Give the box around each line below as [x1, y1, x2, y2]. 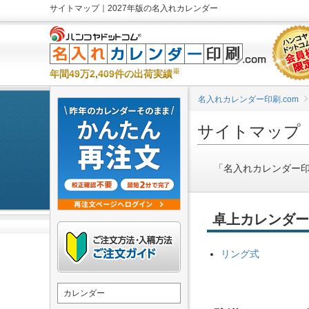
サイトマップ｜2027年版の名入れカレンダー [50, 3, 218, 13]
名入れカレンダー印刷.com [198, 94, 299, 104]
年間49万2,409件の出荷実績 [50, 68, 172, 79]
